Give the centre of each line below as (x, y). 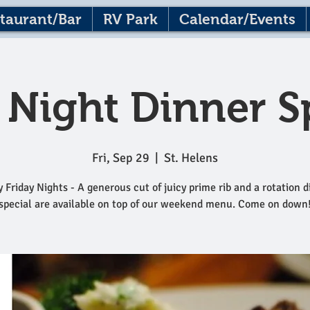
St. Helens (191, 157)
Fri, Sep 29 (121, 157)
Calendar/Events (237, 19)
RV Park (130, 19)
